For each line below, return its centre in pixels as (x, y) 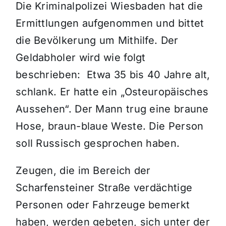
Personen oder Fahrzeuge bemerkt (103, 205)
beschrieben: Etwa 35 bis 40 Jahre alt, (113, 75)
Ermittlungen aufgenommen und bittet (110, 23)
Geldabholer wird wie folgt (80, 58)
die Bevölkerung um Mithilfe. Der (97, 41)
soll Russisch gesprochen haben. (98, 144)
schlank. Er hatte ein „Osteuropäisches (112, 92)
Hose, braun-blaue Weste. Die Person (109, 126)
